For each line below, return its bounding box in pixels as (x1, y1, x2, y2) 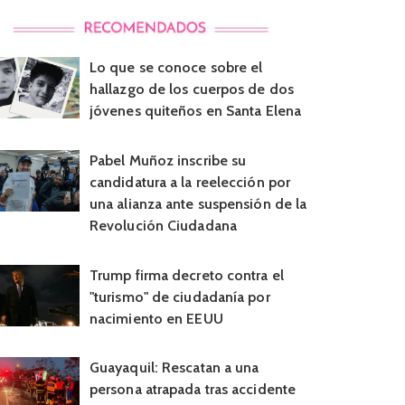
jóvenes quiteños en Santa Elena (89, 102, 302, 119)
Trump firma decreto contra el (89, 266, 284, 284)
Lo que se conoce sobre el (89, 59, 263, 76)
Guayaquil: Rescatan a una (89, 359, 259, 377)
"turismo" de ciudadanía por (89, 287, 270, 306)
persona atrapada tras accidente (89, 381, 297, 399)
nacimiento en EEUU (89, 309, 223, 327)
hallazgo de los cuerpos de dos (89, 80, 294, 98)
